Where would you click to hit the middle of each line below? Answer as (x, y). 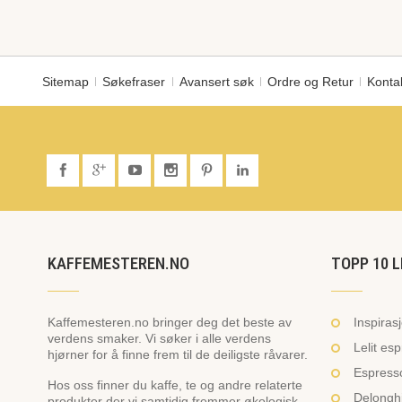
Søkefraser (134, 82)
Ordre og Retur (311, 82)
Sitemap (66, 82)
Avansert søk (216, 82)
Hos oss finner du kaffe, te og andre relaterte (175, 385)
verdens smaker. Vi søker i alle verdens (159, 339)
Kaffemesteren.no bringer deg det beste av (169, 323)
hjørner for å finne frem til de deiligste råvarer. (177, 355)
